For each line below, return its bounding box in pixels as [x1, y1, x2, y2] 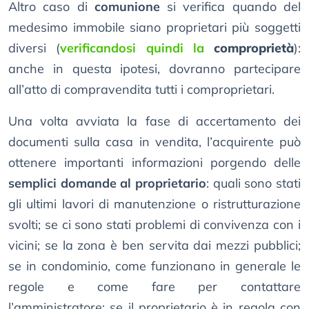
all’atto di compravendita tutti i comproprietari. [8, 81, 275, 98]
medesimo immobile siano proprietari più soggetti [8, 19, 301, 36]
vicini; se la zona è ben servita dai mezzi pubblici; [8, 237, 301, 254]
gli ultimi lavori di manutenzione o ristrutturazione [8, 196, 301, 212]
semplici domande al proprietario [8, 175, 206, 192]
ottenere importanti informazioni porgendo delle [8, 154, 301, 171]
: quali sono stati [206, 175, 301, 192]
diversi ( [8, 40, 61, 57]
